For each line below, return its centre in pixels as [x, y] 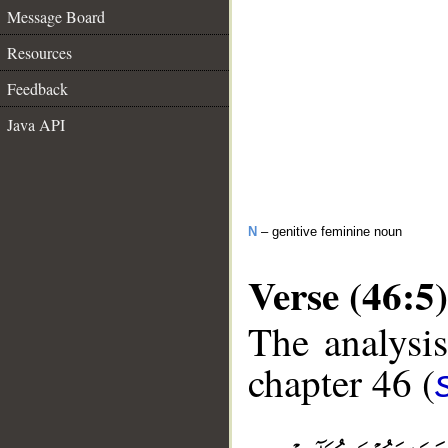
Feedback [37, 88]
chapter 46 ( [341, 382]
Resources [39, 52]
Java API [36, 124]
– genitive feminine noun [329, 231]
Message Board [56, 16]
